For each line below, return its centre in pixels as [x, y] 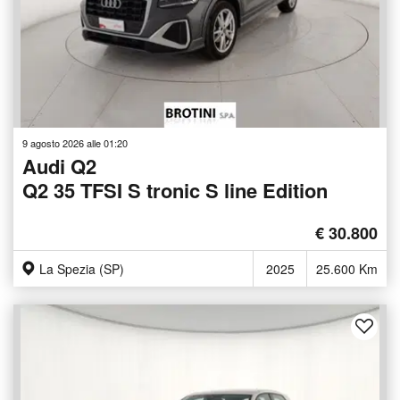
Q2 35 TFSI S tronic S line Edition [175, 191]
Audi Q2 [59, 167]
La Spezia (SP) [82, 269]
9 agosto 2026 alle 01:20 [75, 143]
